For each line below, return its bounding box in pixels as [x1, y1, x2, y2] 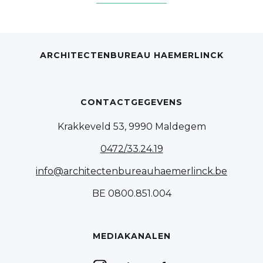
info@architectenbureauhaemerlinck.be [36, 166, 227, 177]
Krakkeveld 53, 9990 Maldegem [57, 121, 206, 133]
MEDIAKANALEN [92, 231, 171, 242]
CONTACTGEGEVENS [80, 97, 183, 108]
